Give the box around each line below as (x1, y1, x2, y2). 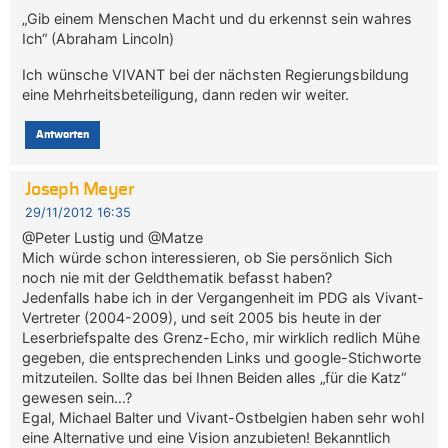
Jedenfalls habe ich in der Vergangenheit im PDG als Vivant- (22, 289, 425, 307)
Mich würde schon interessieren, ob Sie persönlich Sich (22, 249, 394, 267)
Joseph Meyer (24, 181, 135, 200)
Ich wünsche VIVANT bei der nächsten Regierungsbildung (22, 66, 410, 84)
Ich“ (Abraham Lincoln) (22, 30, 175, 48)
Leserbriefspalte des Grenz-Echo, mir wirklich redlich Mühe (22, 329, 421, 347)
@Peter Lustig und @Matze (22, 229, 204, 247)
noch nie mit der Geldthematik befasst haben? (22, 269, 333, 287)
